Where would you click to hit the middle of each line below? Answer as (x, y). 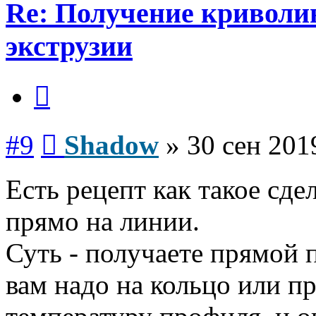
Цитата (67, 81)
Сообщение (84, 130)
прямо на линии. (103, 221)
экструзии (69, 47)
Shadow (111, 145)
